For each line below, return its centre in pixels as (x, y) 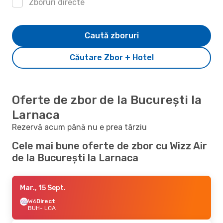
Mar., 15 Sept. (43, 188)
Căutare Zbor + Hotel (111, 57)
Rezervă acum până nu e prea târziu (79, 127)
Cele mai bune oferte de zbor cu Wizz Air (110, 146)
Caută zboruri (111, 35)
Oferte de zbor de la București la (107, 100)
